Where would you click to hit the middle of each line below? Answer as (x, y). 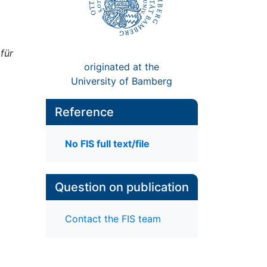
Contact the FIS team (113, 219)
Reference (84, 112)
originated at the (122, 66)
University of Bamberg (122, 81)
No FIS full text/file (107, 144)
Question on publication (122, 187)
